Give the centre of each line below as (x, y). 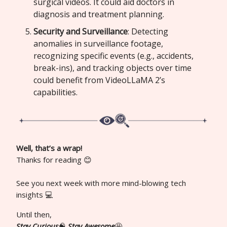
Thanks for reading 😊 (54, 160)
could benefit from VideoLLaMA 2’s (99, 80)
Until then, (34, 215)
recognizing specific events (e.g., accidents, (113, 56)
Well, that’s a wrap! (49, 148)
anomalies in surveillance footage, (98, 44)
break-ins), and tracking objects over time (112, 68)
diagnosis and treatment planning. (99, 14)
